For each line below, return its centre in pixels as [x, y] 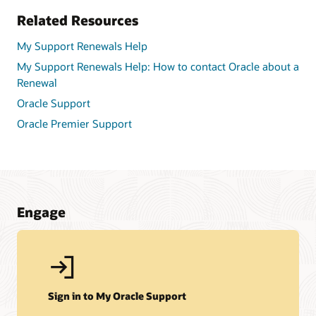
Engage [41, 212]
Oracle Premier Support [74, 123]
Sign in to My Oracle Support [117, 296]
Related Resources [78, 20]
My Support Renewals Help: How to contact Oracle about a [158, 67]
